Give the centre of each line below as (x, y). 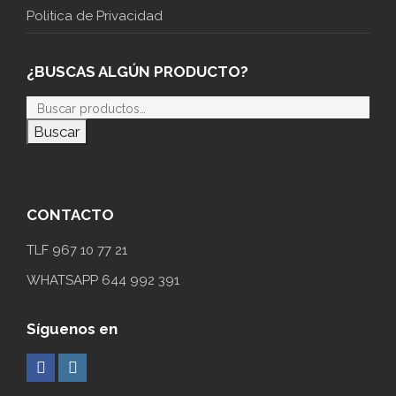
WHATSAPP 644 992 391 (103, 281)
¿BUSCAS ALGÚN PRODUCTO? (137, 72)
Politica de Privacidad (95, 16)
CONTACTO (70, 215)
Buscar (57, 132)
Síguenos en (72, 329)
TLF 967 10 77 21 (77, 251)
